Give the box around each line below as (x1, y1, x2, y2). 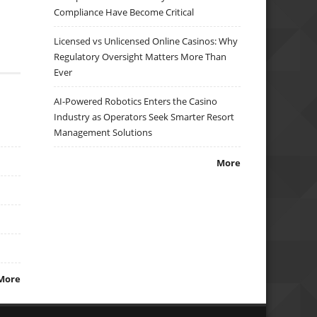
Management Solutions (54, 126, 153, 139)
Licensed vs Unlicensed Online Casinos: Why (54, 35, 238, 48)
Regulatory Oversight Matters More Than (54, 50, 227, 64)
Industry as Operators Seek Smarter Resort (54, 110, 235, 124)
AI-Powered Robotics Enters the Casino (54, 95, 218, 108)
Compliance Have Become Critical (54, 6, 195, 19)
